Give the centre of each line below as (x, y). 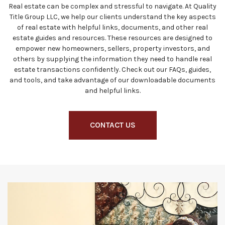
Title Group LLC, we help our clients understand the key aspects (113, 17)
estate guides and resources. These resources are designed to (113, 38)
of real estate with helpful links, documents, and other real (113, 27)
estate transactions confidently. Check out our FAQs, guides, (113, 70)
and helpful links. (113, 91)
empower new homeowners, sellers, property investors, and (113, 48)
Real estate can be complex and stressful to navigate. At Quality (113, 6)
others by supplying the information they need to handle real (113, 59)
